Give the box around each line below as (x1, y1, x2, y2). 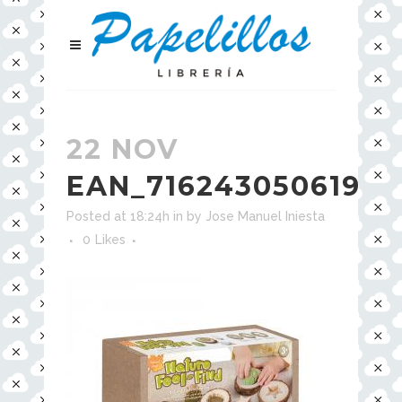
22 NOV (66, 133, 179, 166)
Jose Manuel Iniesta (205, 209, 325, 223)
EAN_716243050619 (66, 170, 361, 203)
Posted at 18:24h (66, 209, 170, 223)
